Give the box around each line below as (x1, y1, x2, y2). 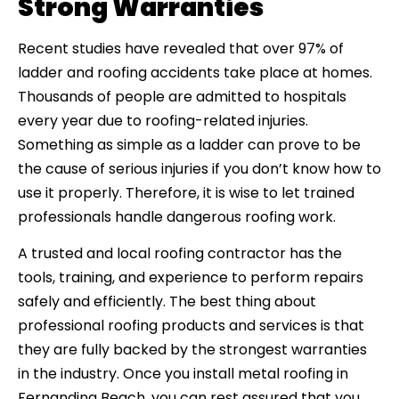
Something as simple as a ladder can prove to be (18, 134, 361, 156)
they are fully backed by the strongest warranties (18, 339, 367, 361)
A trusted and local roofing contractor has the (18, 243, 342, 265)
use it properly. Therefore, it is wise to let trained (18, 183, 354, 204)
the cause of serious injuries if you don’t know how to (18, 159, 381, 180)
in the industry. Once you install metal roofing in (18, 363, 348, 385)
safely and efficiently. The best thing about (18, 291, 316, 313)
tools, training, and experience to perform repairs (18, 267, 363, 289)
